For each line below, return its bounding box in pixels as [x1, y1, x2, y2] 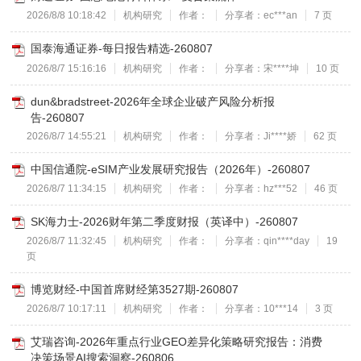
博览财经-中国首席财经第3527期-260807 [31, 283, 239, 297]
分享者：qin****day [225, 235, 310, 247]
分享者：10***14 [225, 303, 299, 315]
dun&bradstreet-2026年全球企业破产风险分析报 [31, 94, 276, 108]
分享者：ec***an [225, 10, 298, 22]
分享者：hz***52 [225, 182, 298, 194]
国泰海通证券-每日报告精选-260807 [31, 42, 214, 56]
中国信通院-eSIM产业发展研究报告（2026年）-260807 [31, 162, 311, 176]
